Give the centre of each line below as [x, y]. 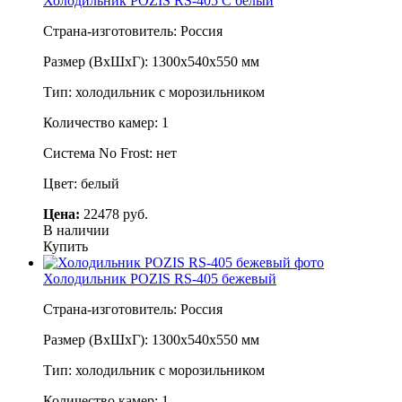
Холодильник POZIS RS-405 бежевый [160, 278]
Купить [66, 246]
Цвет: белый [81, 183]
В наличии [76, 230]
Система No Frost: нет [110, 153]
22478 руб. [114, 214]
